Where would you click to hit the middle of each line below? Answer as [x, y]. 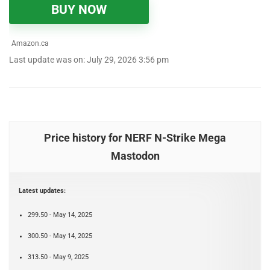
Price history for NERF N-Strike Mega [135, 138]
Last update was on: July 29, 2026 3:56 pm [89, 60]
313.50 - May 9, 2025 [58, 257]
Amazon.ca [29, 43]
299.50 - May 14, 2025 [60, 215]
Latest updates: [42, 191]
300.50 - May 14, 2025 [60, 236]
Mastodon [135, 156]
